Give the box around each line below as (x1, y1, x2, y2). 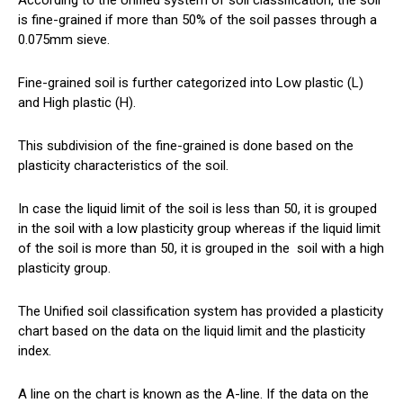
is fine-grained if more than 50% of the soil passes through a (18, 12, 377, 29)
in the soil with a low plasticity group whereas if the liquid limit (18, 220, 381, 237)
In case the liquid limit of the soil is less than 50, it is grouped (18, 201, 377, 218)
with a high (318, 240, 384, 257)
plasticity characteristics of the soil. (18, 157, 228, 175)
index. (18, 343, 51, 360)
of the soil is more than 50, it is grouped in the (18, 240, 297, 257)
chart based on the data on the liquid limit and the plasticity (18, 323, 365, 340)
